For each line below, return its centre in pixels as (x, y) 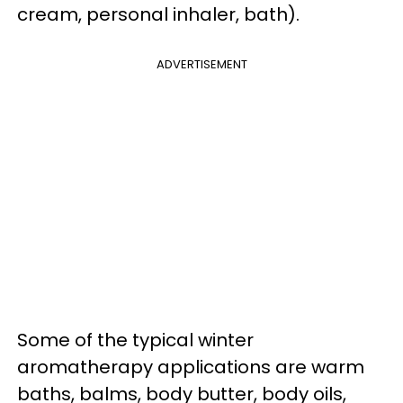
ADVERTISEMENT (201, 64)
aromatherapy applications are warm (191, 367)
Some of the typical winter (135, 340)
